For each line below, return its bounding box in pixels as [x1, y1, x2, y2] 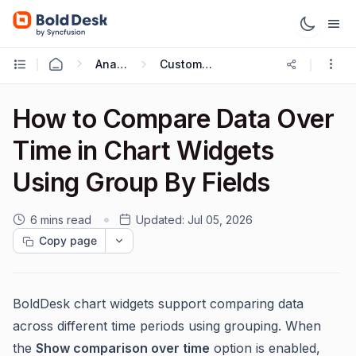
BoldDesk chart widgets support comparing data [13, 296, 304, 311]
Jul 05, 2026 [188, 213, 253, 226]
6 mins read [30, 213, 91, 226]
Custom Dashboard [202, 56, 213, 71]
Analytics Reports [117, 56, 127, 71]
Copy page [39, 234, 97, 247]
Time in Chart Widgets [13, 135, 274, 166]
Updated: [136, 213, 184, 226]
